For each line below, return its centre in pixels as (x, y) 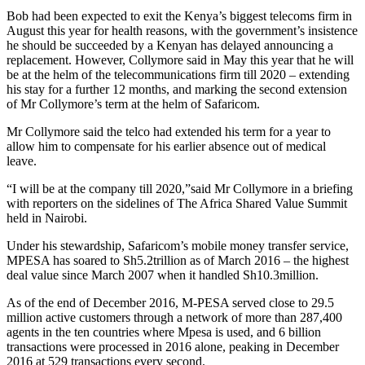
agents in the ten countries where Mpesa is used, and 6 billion (164, 332)
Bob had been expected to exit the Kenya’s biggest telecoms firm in (179, 15)
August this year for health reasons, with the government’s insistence (182, 30)
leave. (22, 161)
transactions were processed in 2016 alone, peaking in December (173, 346)
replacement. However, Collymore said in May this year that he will (180, 59)
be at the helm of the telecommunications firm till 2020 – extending (178, 74)
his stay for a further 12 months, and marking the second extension (177, 89)
